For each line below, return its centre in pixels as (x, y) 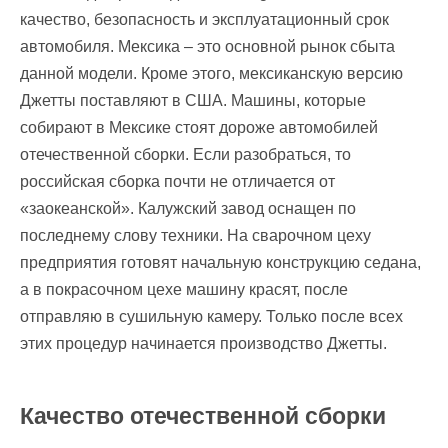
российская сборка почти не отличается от (177, 182)
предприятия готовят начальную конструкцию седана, (220, 263)
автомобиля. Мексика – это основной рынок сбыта (207, 47)
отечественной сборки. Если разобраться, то (185, 155)
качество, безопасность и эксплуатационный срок (204, 20)
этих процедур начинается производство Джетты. (203, 344)
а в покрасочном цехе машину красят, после (184, 290)
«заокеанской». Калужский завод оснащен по (188, 209)
